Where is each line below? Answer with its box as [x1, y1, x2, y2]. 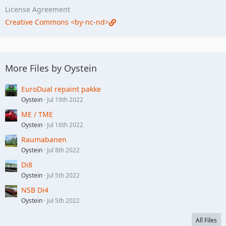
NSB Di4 [21, 185, 48, 195]
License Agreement [5, 4, 70, 14]
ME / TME [21, 109, 53, 119]
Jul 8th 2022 [47, 145, 80, 154]
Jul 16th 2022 [47, 120, 83, 129]
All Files [196, 215, 217, 224]
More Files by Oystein [5, 62, 97, 74]
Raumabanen [21, 134, 67, 144]
